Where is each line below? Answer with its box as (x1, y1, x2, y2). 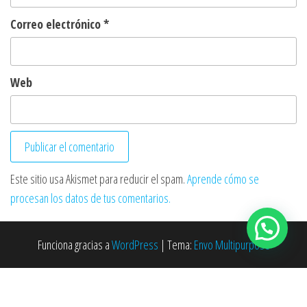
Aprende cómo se (187, 171, 259, 188)
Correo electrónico (10, 16, 103, 33)
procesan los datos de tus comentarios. (10, 190, 171, 207)
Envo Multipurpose (193, 236, 270, 254)
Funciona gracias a (37, 236, 112, 254)
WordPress (111, 236, 158, 254)
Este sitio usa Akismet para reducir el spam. (10, 171, 187, 188)
